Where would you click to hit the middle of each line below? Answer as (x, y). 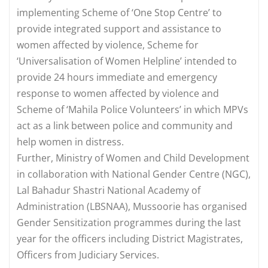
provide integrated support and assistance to (119, 28)
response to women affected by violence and (118, 93)
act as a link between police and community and (125, 125)
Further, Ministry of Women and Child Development (133, 158)
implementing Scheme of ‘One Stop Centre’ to (119, 12)
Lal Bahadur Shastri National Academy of (109, 190)
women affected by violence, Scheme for (109, 45)
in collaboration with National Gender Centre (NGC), (134, 174)
